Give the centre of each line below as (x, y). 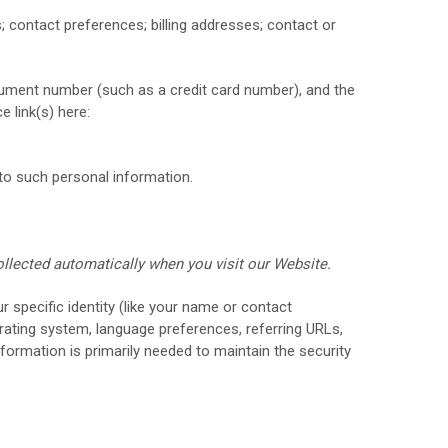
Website (300, 264)
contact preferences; (80, 25)
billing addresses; (209, 25)
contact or (301, 25)
